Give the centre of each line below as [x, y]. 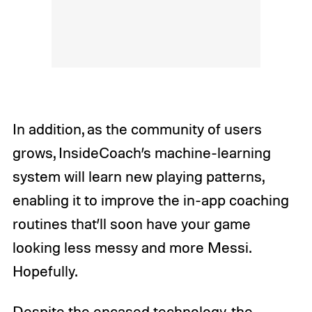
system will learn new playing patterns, [138, 177]
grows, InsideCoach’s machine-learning [141, 153]
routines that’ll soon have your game [131, 224]
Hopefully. [45, 271]
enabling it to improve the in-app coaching [150, 200]
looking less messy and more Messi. [131, 248]
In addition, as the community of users [137, 129]
